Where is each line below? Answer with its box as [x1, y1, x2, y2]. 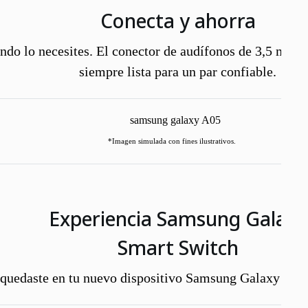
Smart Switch [117, 234, 239, 261]
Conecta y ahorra [100, 8, 256, 34]
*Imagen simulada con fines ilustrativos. [108, 137, 236, 145]
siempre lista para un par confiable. [79, 64, 277, 79]
